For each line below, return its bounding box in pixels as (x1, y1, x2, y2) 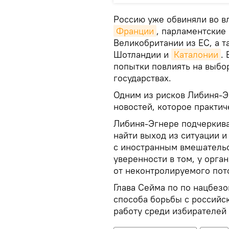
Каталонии (174, 49, 218, 60)
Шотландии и (113, 49, 171, 60)
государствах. (113, 72, 171, 84)
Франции (116, 25, 154, 37)
